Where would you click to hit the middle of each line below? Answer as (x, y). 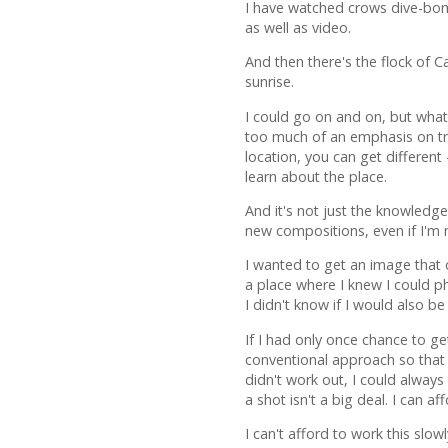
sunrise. (269, 82)
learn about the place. (316, 176)
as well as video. (298, 28)
